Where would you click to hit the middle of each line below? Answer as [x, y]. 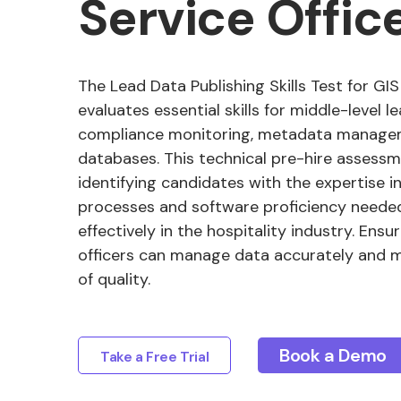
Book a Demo [333, 355]
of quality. [114, 279]
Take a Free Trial [155, 357]
